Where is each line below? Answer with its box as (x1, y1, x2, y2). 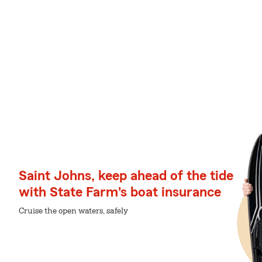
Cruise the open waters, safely (19, 207, 128, 215)
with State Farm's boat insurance (19, 185, 221, 199)
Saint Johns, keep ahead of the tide (19, 169, 233, 183)
